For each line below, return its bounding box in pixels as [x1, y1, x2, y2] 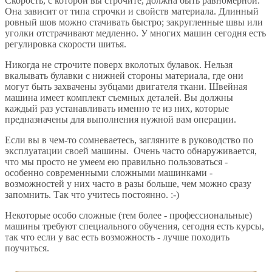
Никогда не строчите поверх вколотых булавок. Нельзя [5, 59, 233, 70]
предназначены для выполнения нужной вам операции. [5, 114, 236, 124]
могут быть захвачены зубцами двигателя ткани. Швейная [5, 81, 247, 92]
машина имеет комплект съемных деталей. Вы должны [5, 92, 233, 103]
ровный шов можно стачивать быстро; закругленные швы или [5, 16, 263, 27]
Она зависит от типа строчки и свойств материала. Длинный [5, 5, 259, 16]
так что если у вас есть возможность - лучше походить [5, 231, 229, 242]
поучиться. [5, 242, 49, 253]
